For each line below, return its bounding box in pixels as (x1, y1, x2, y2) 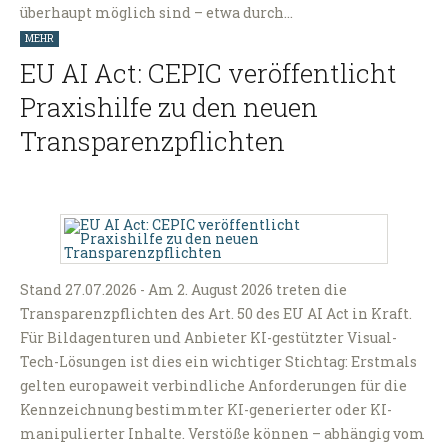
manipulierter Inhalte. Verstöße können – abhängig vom (20, 424, 425, 444)
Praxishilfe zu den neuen (20, 90, 318, 125)
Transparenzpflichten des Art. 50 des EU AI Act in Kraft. (20, 304, 412, 324)
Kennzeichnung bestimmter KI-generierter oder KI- (20, 400, 392, 420)
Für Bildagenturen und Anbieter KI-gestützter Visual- (20, 328, 397, 348)
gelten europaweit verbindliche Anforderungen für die (20, 376, 407, 396)
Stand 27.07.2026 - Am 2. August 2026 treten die (20, 280, 347, 300)
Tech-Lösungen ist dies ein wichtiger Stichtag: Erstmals (20, 352, 417, 372)
